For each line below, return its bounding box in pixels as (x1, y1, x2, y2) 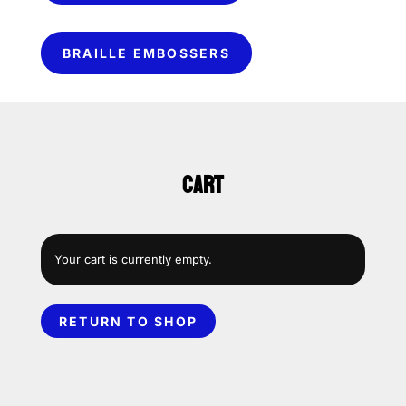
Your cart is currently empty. (53, 252, 212, 266)
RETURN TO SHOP (58, 314, 198, 329)
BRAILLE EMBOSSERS (62, 45, 230, 61)
